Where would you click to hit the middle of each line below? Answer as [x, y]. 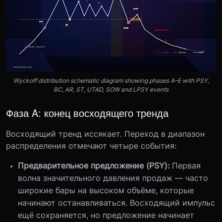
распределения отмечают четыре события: [91, 146]
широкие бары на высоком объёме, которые [106, 190]
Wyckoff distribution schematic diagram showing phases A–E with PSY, [111, 81]
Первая [186, 166]
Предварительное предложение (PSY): [95, 166]
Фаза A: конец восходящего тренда [87, 113]
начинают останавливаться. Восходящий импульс [116, 203]
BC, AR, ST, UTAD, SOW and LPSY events [111, 89]
